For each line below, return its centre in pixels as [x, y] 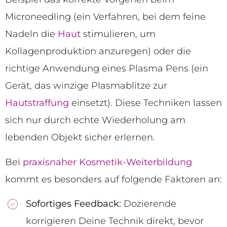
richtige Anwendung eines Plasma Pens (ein [107, 69]
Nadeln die [31, 34]
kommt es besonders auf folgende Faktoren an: [113, 179]
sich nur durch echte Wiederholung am [95, 120]
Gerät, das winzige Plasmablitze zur [86, 86]
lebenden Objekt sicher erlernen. [80, 138]
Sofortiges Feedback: [73, 204]
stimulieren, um [118, 34]
